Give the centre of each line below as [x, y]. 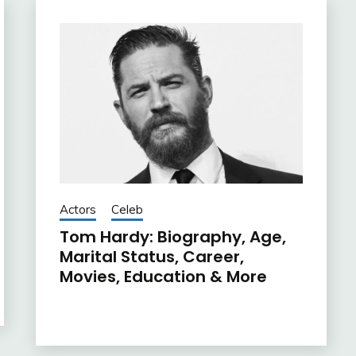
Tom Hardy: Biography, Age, [172, 237]
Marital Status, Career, [151, 257]
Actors [77, 210]
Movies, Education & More [163, 277]
